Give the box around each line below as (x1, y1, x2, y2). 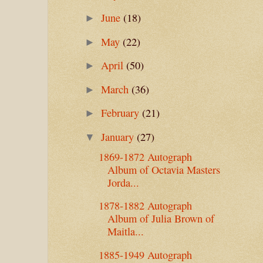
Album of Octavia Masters (107, 162, 220, 177)
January (101, 129, 137, 144)
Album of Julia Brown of (107, 211, 214, 226)
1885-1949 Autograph (98, 247, 192, 262)
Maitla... (107, 224, 144, 239)
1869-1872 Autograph (98, 149, 192, 164)
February (101, 106, 143, 120)
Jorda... (107, 175, 139, 190)
